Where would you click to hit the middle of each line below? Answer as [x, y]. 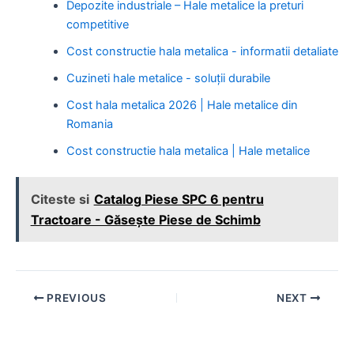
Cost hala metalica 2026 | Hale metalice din [182, 105]
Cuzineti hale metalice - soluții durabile [168, 78]
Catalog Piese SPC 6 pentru [179, 200]
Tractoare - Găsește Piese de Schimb [145, 220]
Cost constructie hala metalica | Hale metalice [188, 151]
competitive [97, 24]
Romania [89, 124]
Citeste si [60, 200]
